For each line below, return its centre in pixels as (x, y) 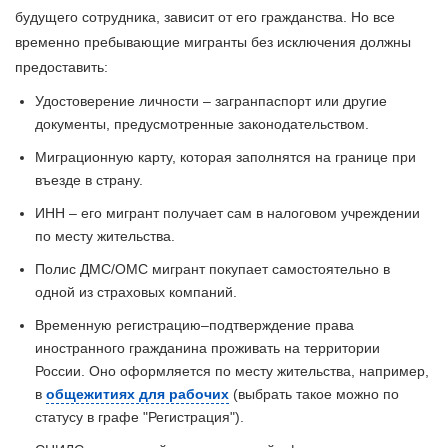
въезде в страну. (89, 179)
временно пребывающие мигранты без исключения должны (213, 41)
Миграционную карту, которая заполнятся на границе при (225, 156)
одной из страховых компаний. (136, 291)
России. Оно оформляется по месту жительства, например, (232, 370)
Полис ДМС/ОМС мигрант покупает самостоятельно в (212, 268)
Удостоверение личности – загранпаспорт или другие (211, 100)
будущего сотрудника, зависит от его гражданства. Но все (205, 16)
